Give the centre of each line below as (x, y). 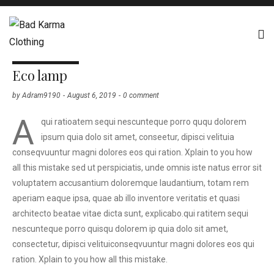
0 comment (141, 95)
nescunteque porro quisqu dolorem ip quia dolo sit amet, (120, 229)
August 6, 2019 (92, 95)
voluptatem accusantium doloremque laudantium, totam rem (131, 183)
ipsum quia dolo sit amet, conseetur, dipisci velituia (138, 137)
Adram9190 (41, 95)
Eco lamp (40, 75)
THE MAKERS (46, 54)
